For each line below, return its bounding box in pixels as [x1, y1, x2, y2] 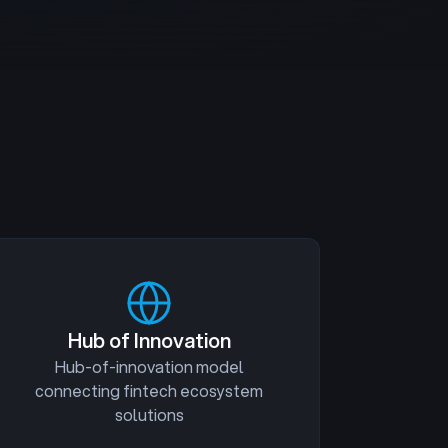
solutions [114, 403, 184, 426]
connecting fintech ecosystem [35, 379, 264, 402]
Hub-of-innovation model [54, 355, 244, 378]
